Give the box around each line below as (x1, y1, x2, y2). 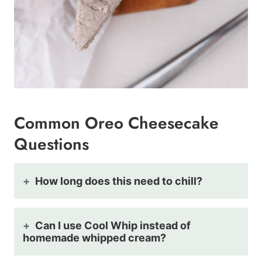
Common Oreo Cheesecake (14, 111, 219, 136)
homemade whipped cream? (23, 232, 166, 244)
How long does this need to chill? (35, 175, 202, 188)
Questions (14, 132, 89, 157)
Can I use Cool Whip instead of (35, 219, 191, 232)
